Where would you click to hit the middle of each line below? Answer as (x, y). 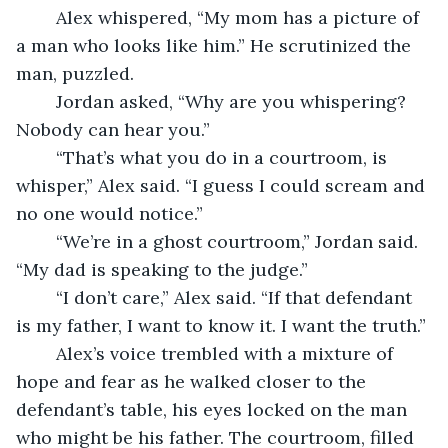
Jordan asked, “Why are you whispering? (46, 101)
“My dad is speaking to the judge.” (162, 269)
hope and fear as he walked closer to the (193, 381)
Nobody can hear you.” (113, 129)
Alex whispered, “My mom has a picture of (46, 17)
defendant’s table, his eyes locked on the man (214, 409)
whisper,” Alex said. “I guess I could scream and (223, 185)
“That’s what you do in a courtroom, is (46, 157)
